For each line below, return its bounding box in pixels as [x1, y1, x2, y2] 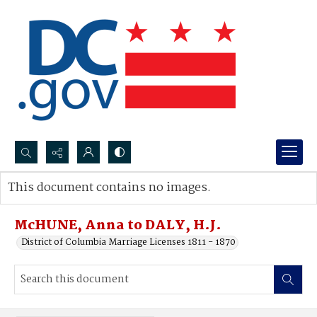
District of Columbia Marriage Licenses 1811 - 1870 [21, 235, 236, 250]
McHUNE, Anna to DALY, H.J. [14, 215, 221, 236]
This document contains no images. [8, 178, 211, 197]
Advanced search [22, 195, 95, 209]
